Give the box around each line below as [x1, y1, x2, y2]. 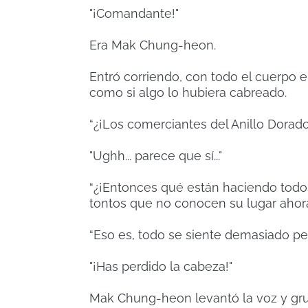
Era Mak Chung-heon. [89, 38, 216, 53]
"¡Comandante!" [89, 6, 179, 21]
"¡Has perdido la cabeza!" [89, 259, 232, 274]
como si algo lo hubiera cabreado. [89, 85, 287, 100]
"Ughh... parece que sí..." [89, 148, 222, 164]
